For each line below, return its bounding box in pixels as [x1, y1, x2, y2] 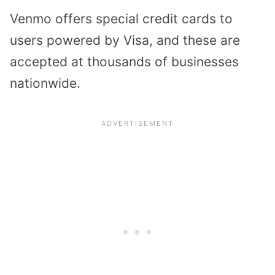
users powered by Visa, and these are [10, 33, 240, 48]
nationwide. [10, 76, 80, 91]
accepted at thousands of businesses [10, 54, 239, 70]
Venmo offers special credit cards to [10, 11, 233, 27]
